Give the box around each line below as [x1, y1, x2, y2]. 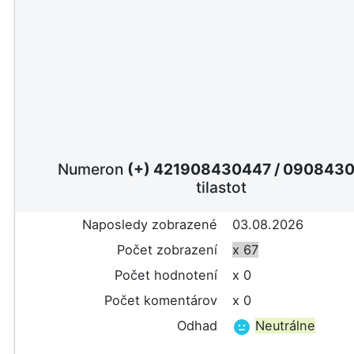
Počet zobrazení [117, 242, 217, 258]
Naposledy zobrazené [82, 217, 217, 233]
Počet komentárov [104, 292, 217, 309]
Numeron [58, 160, 128, 179]
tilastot [195, 178, 247, 198]
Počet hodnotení [115, 267, 217, 284]
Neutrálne [255, 318, 316, 334]
